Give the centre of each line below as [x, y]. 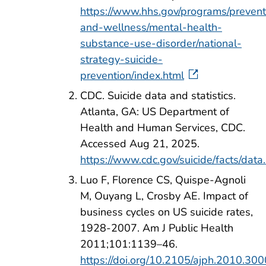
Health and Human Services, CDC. [163, 128]
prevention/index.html [132, 76]
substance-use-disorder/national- [161, 44]
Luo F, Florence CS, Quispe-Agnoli [163, 180]
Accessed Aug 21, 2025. [140, 144]
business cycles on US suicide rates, [167, 212]
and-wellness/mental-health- [151, 28]
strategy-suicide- [121, 60]
